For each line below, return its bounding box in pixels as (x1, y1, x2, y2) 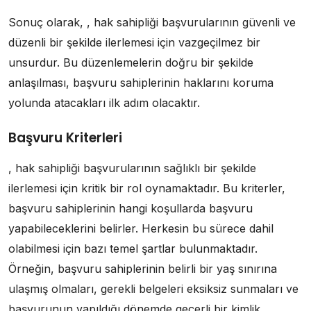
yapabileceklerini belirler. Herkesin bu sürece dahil (8, 221, 274, 235)
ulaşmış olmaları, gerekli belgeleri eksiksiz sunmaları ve (8, 282, 299, 296)
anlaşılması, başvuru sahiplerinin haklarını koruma (8, 76, 274, 90)
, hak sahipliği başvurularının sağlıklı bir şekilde (8, 161, 256, 175)
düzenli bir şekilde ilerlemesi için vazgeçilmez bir (8, 35, 260, 49)
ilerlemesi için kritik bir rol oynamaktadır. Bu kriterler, (8, 181, 285, 195)
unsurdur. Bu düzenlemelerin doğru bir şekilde (8, 56, 253, 69)
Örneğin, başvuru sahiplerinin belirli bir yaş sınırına (8, 262, 277, 276)
